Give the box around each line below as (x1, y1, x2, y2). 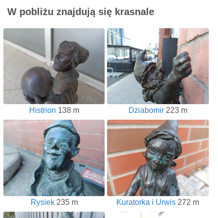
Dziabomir (128, 106, 164, 115)
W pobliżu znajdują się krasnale (7, 6, 154, 18)
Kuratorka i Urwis (116, 198, 176, 206)
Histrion (29, 106, 56, 115)
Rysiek (30, 198, 54, 206)
